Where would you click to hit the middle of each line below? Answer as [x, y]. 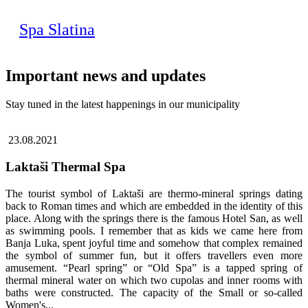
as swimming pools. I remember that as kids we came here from [154, 230]
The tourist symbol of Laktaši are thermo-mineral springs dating [154, 193]
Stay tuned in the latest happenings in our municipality [123, 104]
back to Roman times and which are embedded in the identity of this [154, 206]
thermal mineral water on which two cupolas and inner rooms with [154, 280]
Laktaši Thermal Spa [66, 167]
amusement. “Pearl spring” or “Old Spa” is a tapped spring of [154, 267]
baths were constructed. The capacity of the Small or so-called [154, 292]
